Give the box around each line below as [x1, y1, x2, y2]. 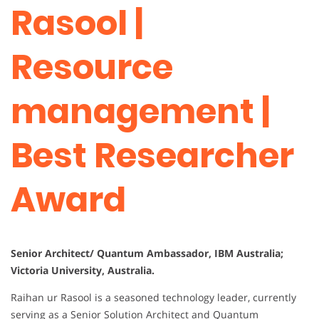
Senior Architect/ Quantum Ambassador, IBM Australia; [11, 246, 283, 261]
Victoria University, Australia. [11, 263, 155, 278]
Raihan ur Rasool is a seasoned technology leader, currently [11, 291, 296, 305]
